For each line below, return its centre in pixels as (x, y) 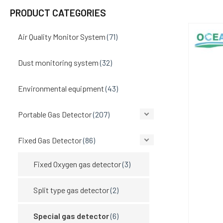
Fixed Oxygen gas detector (77, 164)
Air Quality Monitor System (62, 36)
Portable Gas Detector (55, 114)
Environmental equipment (61, 88)
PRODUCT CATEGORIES (58, 12)
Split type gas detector (71, 190)
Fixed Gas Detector (50, 140)
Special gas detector (71, 216)
